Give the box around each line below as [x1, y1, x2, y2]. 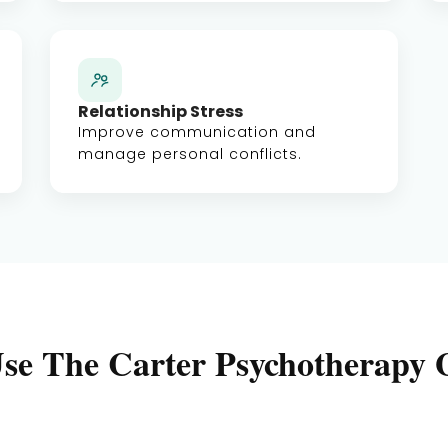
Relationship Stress [78, 100, 243, 123]
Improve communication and [78, 122, 316, 142]
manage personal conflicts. [78, 144, 302, 164]
